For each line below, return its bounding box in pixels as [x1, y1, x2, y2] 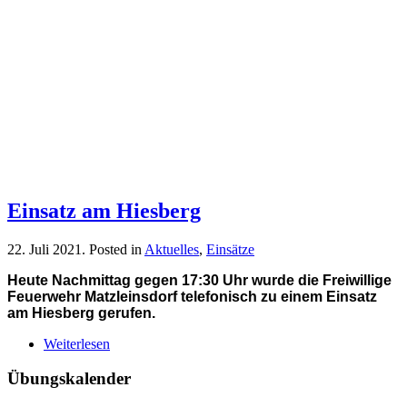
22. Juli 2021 [7, 241, 82, 257]
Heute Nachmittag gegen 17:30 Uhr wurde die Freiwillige [7, 272, 392, 288]
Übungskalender [7, 369, 131, 389]
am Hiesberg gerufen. [7, 304, 155, 321]
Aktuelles [144, 241, 199, 257]
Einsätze [206, 241, 254, 257]
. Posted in [82, 241, 144, 257]
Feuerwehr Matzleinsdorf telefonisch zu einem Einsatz [7, 288, 377, 304]
